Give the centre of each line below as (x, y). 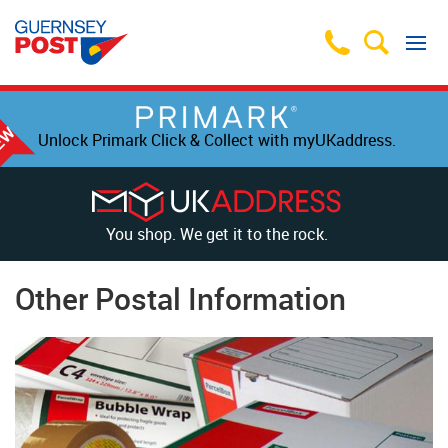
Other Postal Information (180, 298)
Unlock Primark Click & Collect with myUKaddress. (216, 140)
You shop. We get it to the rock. (216, 234)
